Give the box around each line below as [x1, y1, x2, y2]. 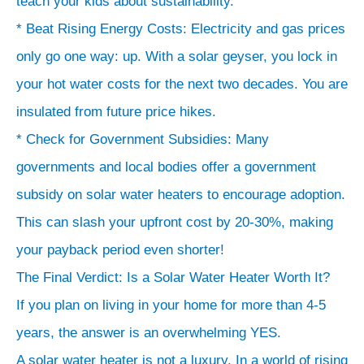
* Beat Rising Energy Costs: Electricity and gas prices [16, 20, 345, 37]
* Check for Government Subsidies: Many [16, 131, 269, 147]
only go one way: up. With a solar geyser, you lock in [16, 48, 337, 64]
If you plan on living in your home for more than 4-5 [16, 297, 326, 313]
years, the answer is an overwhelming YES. [16, 324, 281, 340]
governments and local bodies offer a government [16, 158, 316, 175]
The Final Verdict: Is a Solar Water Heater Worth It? [16, 269, 330, 285]
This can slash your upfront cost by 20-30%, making [16, 214, 333, 230]
